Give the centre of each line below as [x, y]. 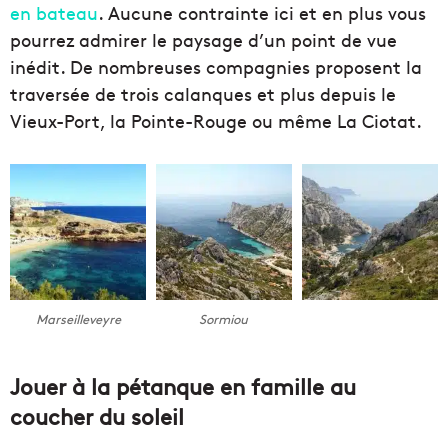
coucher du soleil [97, 416]
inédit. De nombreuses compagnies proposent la [216, 66]
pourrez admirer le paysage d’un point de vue [203, 39]
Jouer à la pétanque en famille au [183, 386]
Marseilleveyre [78, 318]
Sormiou [224, 318]
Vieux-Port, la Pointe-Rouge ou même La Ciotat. [216, 120]
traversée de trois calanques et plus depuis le [203, 93]
